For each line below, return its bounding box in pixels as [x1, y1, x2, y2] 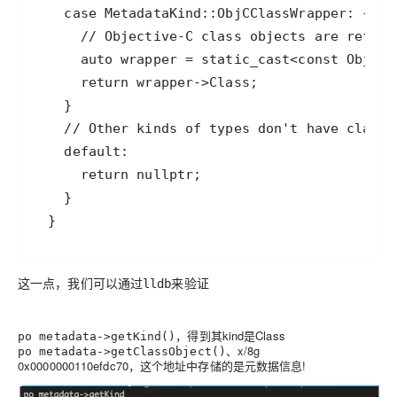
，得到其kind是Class [175, 326, 285, 344]
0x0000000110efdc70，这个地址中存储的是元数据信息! [18, 356, 307, 374]
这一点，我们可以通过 [18, 273, 144, 292]
